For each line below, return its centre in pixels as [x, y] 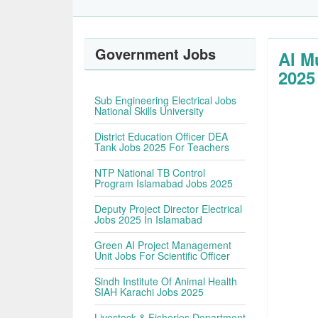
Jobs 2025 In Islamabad [149, 219]
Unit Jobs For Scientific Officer [163, 256]
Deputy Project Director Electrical [169, 209]
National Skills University [149, 111]
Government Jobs [156, 54]
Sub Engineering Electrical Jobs [166, 100]
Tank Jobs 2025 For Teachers [162, 147]
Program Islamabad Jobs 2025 [164, 183]
